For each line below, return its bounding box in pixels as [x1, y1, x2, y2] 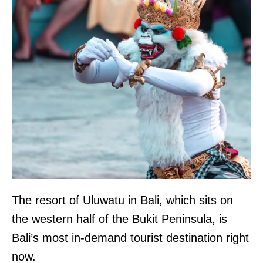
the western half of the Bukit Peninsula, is [12, 212, 227, 225]
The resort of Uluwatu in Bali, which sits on [12, 193, 233, 207]
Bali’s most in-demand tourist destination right [12, 231, 249, 244]
